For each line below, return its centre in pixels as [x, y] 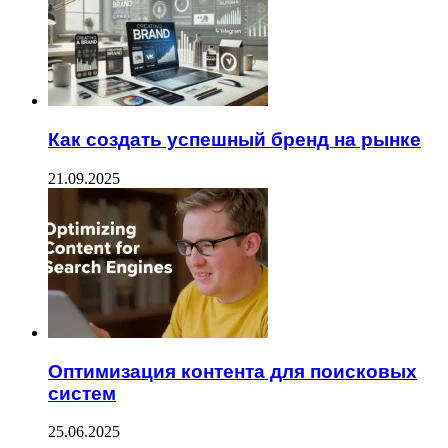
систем [82, 393]
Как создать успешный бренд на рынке [234, 140]
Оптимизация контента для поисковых [232, 371]
